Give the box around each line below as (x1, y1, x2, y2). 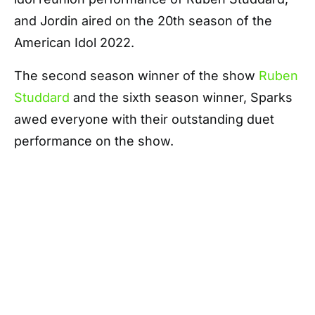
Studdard (14, 90, 70, 105)
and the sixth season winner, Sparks (70, 90, 292, 105)
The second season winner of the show (14, 68, 259, 83)
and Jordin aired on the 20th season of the (14, 13, 272, 28)
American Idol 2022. (14, 35, 134, 50)
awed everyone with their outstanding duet (14, 112, 274, 127)
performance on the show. (14, 134, 174, 148)
